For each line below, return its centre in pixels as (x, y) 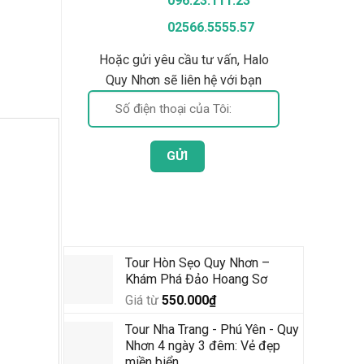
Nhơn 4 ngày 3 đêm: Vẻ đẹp (203, 345)
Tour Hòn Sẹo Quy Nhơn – (197, 262)
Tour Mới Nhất (124, 223)
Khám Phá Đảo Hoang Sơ (196, 279)
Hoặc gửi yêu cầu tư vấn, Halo (184, 59)
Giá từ (143, 300)
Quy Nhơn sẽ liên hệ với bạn (184, 80)
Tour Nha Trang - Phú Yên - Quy (212, 329)
